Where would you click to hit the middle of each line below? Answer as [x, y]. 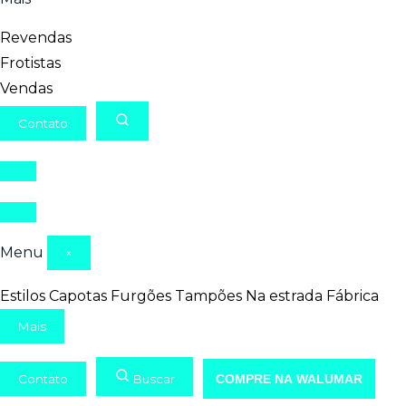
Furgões [141, 296]
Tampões [208, 296]
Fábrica [353, 296]
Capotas [78, 296]
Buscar [154, 379]
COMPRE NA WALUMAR [289, 379]
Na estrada [284, 296]
